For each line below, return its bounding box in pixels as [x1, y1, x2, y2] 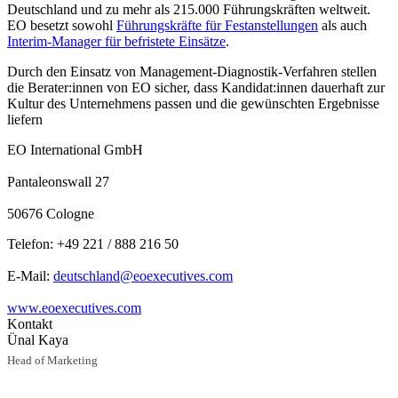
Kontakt [7, 315, 52, 331]
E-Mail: [7, 267, 53, 283]
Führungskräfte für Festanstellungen [116, 17, 318, 33]
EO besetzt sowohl [7, 17, 116, 33]
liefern [7, 111, 46, 127]
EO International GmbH [7, 141, 147, 157]
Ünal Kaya [7, 331, 68, 347]
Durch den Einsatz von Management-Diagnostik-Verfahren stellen [7, 63, 377, 79]
